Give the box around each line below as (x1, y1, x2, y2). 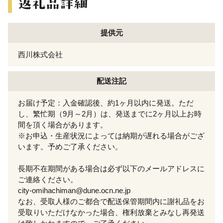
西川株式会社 (18, 50, 63, 59)
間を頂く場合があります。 (18, 120, 108, 129)
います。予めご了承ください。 (18, 142, 122, 151)
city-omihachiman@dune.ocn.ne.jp (18, 186, 130, 195)
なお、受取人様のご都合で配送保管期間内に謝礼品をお (18, 197, 205, 206)
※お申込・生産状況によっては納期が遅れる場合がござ (18, 131, 205, 140)
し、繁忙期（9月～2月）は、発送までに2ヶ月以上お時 (18, 109, 202, 118)
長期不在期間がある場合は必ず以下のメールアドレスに (18, 164, 205, 173)
